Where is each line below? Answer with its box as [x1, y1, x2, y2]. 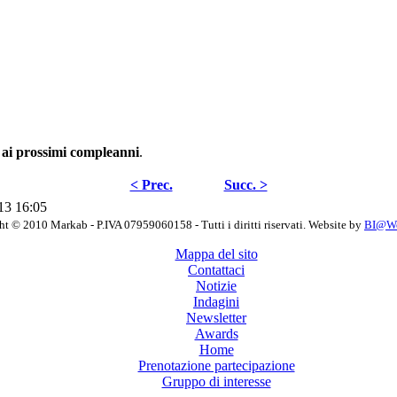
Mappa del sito [175, 245, 258, 261]
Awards [194, 325, 238, 341]
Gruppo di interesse [161, 373, 271, 389]
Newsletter [186, 309, 246, 325]
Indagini [193, 293, 239, 309]
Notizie [196, 277, 237, 293]
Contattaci [188, 261, 245, 277]
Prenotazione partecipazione [137, 357, 295, 373]
